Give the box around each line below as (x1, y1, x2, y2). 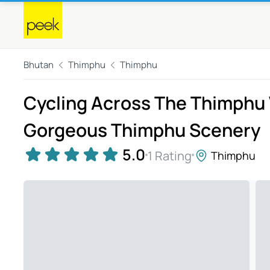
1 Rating (148, 147, 192, 164)
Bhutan (24, 58, 54, 71)
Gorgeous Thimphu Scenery (24, 118, 260, 142)
